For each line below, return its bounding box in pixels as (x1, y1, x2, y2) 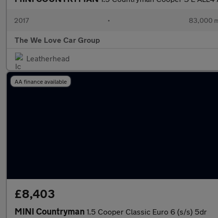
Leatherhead (26, 54, 70, 63)
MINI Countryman (15, 206, 87, 217)
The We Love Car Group (15, 35, 100, 44)
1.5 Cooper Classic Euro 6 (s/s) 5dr (87, 207, 207, 216)
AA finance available (15, 78, 67, 85)
